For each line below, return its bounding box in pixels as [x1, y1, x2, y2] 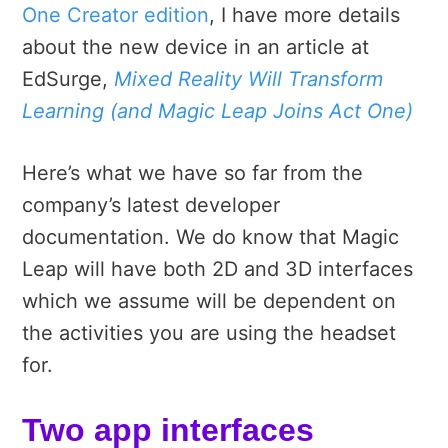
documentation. [22, 224, 176, 249]
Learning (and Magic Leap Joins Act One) [22, 98, 413, 123]
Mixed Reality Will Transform [114, 66, 383, 91]
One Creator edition [22, 2, 209, 27]
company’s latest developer [22, 192, 280, 217]
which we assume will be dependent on [22, 288, 396, 313]
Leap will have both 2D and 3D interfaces [22, 256, 413, 281]
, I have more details [209, 2, 400, 27]
